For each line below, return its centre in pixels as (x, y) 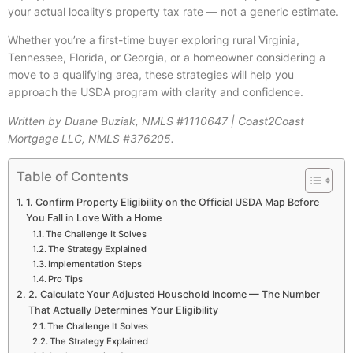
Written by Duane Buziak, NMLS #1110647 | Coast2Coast (156, 121)
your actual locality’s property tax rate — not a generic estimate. (173, 11)
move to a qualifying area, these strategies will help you (151, 75)
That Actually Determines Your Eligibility (123, 310)
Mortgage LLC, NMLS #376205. (91, 138)
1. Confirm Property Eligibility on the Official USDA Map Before (172, 202)
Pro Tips (66, 279)
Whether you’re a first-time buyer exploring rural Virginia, (154, 40)
